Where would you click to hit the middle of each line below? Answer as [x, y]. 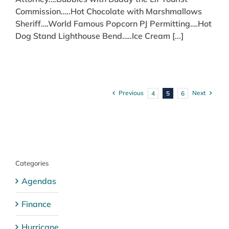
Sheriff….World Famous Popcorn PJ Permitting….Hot [113, 24]
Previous [131, 93]
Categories [32, 163]
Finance [36, 204]
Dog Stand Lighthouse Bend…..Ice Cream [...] [99, 36]
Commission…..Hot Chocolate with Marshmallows [109, 12]
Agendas [39, 181]
